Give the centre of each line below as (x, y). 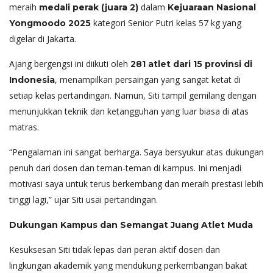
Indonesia (32, 80)
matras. (24, 127)
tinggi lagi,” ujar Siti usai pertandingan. (83, 199)
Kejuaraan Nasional (212, 7)
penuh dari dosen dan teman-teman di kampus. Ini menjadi (125, 168)
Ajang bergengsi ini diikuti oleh (70, 63)
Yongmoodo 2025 (50, 23)
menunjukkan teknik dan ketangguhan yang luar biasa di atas (129, 111)
